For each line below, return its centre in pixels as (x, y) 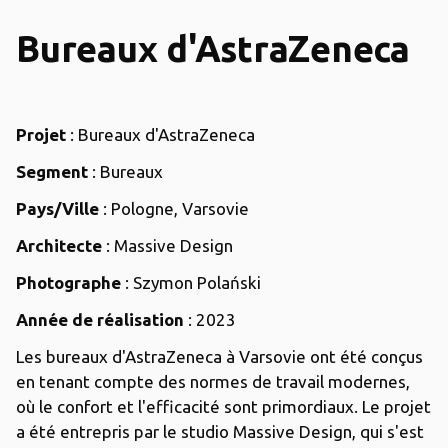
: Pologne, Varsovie (176, 208)
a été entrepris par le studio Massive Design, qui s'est (220, 431)
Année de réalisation (102, 319)
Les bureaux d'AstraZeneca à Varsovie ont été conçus (219, 356)
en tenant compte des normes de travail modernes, (213, 381)
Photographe (70, 282)
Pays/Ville (59, 208)
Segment (54, 171)
